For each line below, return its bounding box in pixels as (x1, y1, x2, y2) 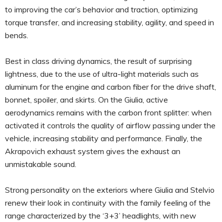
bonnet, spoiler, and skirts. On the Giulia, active (5, 94, 168, 105)
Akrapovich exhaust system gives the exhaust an (5, 146, 180, 156)
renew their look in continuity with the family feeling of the (5, 197, 211, 208)
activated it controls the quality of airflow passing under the (5, 120, 216, 130)
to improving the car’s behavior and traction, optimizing (5, 4, 198, 14)
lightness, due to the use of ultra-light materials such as (5, 68, 199, 79)
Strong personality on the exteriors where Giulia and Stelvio (5, 184, 215, 195)
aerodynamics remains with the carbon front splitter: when (5, 107, 212, 117)
